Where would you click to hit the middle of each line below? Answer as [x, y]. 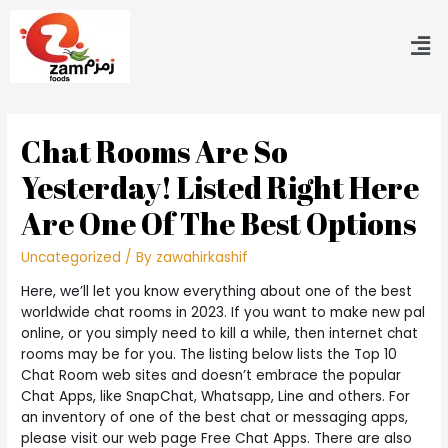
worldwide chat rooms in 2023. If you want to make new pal [223, 312]
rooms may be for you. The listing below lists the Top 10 [209, 354]
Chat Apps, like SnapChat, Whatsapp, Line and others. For [216, 396]
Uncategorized [71, 258]
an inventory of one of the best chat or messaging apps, [215, 417]
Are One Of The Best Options [219, 224]
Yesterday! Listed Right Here [220, 188]
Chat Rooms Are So [155, 152]
